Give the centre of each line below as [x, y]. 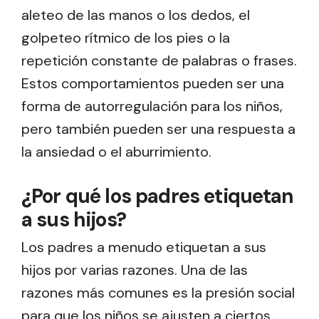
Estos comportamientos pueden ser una [153, 84]
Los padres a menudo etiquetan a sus [144, 247]
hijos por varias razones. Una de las [135, 270]
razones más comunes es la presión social [158, 292]
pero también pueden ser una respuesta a [158, 129]
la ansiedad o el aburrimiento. [116, 152]
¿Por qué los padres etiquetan [158, 197]
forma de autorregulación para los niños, [152, 106]
